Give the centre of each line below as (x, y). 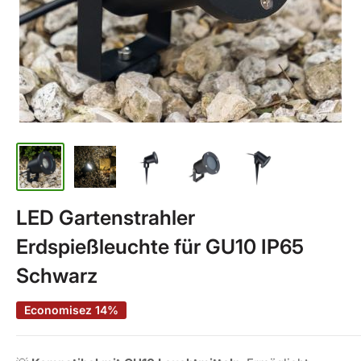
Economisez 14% (71, 310)
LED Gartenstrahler (106, 218)
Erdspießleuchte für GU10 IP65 (160, 247)
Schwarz (57, 276)
